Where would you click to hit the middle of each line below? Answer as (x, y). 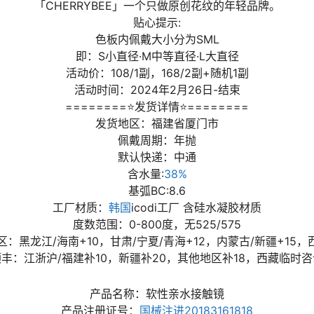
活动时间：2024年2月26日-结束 (157, 90)
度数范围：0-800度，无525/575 (157, 224)
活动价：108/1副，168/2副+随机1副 (157, 73)
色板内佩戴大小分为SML (157, 39)
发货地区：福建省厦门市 (157, 123)
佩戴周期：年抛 (157, 140)
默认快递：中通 (157, 157)
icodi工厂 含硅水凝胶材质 (196, 207)
